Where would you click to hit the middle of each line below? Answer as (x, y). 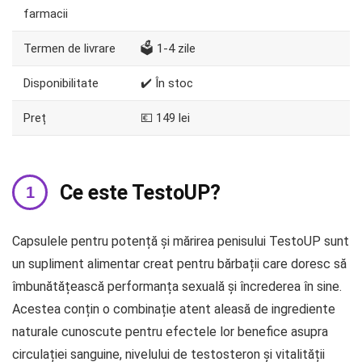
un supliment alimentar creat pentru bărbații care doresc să (179, 263)
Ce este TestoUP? (140, 192)
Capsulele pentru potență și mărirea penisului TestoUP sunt (181, 241)
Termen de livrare (69, 48)
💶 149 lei (165, 118)
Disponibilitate (61, 83)
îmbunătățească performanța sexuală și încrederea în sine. (177, 286)
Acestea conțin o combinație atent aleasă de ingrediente (174, 309)
